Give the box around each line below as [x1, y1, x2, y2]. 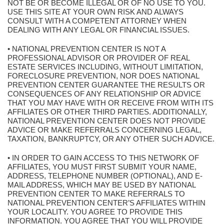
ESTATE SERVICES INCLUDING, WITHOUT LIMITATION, [7, 62, 203, 71]
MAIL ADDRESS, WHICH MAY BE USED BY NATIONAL [7, 180, 195, 189]
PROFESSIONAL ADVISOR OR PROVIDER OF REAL [7, 53, 189, 62]
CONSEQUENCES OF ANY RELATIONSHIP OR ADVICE [7, 89, 201, 98]
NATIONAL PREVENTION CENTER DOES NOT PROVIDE [7, 116, 205, 125]
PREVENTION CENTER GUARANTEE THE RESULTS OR [7, 80, 205, 89]
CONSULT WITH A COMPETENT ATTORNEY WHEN [7, 16, 186, 25]
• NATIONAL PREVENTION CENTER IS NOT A [7, 44, 165, 53]
